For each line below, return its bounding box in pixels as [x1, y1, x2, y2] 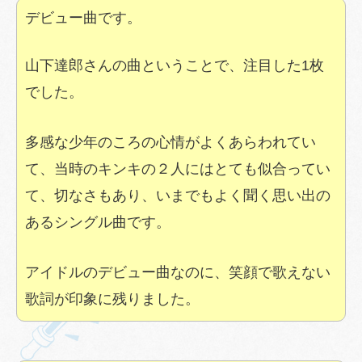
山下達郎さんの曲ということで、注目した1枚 [25, 57, 324, 74]
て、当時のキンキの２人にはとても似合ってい [25, 160, 330, 177]
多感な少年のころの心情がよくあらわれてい [25, 133, 316, 150]
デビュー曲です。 [25, 10, 141, 27]
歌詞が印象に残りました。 [25, 290, 200, 307]
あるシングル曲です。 [25, 213, 170, 230]
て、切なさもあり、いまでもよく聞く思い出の [25, 187, 330, 204]
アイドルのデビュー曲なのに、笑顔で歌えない [25, 263, 330, 280]
